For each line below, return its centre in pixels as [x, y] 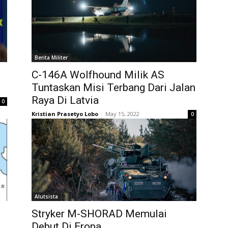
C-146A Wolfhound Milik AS [98, 75]
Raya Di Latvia [65, 100]
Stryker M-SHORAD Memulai [99, 214]
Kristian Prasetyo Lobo [65, 114]
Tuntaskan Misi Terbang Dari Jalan [113, 88]
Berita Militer [51, 58]
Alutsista [46, 196]
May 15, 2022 [122, 114]
